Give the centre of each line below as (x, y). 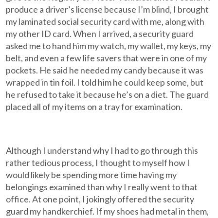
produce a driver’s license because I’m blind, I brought (108, 9)
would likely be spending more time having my (91, 175)
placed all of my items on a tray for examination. (94, 107)
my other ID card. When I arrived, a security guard (100, 34)
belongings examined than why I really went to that (102, 187)
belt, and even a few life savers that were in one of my (107, 58)
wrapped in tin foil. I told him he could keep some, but (105, 82)
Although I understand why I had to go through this (102, 150)
